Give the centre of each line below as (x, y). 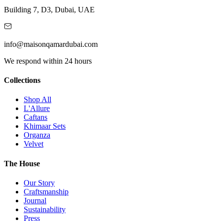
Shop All (37, 100)
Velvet (34, 144)
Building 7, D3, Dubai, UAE (49, 9)
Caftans (36, 117)
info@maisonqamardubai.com (51, 44)
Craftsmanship (46, 191)
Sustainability (45, 209)
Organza (37, 135)
